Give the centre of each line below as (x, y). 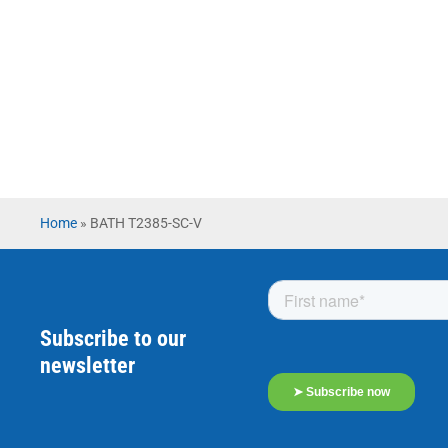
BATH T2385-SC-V (145, 223)
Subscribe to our (112, 338)
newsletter (87, 365)
